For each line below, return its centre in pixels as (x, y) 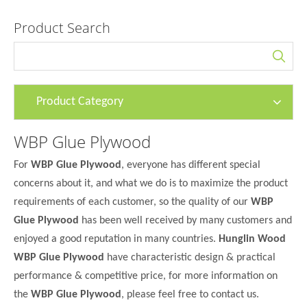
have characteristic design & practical (190, 258)
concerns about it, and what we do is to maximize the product (151, 184)
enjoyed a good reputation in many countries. (116, 239)
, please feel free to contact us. (190, 295)
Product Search (62, 28)
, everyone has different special (191, 165)
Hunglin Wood (252, 239)
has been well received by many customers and (185, 221)
